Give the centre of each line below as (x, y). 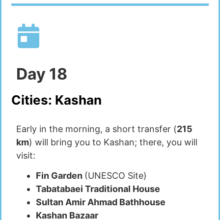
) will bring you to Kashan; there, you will (113, 142)
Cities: (33, 100)
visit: (26, 155)
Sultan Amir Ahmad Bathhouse (101, 202)
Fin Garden (60, 176)
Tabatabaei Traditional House (98, 189)
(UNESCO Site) (116, 176)
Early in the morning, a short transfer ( (96, 129)
